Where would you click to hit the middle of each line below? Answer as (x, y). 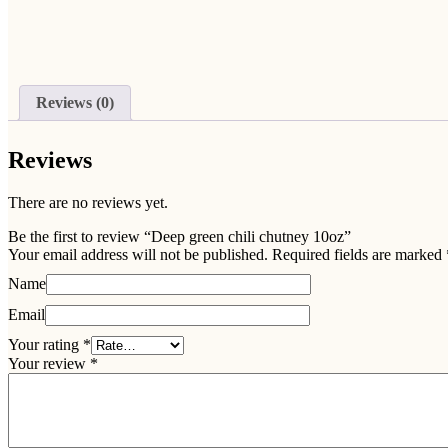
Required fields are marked (359, 254)
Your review (49, 363)
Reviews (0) (75, 103)
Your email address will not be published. (138, 254)
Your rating (45, 344)
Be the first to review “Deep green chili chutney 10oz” (179, 236)
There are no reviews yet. (88, 202)
